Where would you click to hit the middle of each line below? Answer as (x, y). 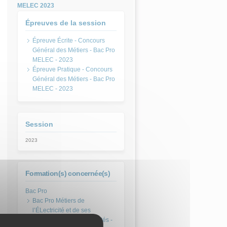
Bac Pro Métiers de (59, 201)
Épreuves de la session (66, 23)
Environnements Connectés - (72, 220)
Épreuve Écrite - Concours (69, 41)
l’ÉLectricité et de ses (62, 210)
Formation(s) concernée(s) (68, 173)
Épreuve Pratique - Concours (72, 69)
